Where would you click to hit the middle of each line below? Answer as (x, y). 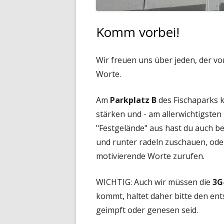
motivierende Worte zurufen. (150, 156)
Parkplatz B (133, 100)
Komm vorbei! (138, 32)
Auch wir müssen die (173, 182)
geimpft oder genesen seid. (147, 210)
